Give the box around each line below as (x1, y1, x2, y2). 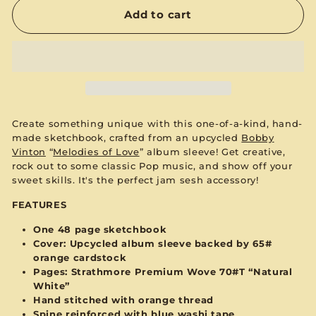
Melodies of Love (53, 145, 140, 157)
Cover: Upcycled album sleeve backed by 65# (33, 237, 272, 249)
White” (33, 279, 73, 291)
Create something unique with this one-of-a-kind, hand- (12, 117, 303, 129)
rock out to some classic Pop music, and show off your (12, 159, 293, 171)
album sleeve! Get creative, (143, 145, 286, 157)
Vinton (12, 145, 46, 157)
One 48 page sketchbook (33, 223, 167, 235)
